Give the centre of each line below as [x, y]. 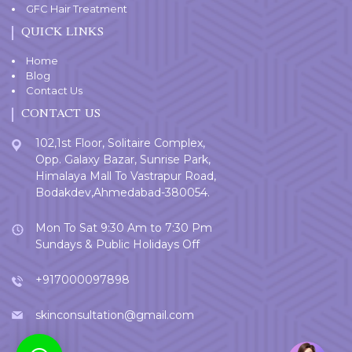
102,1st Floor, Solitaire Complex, [120, 143]
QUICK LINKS [63, 33]
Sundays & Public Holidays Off [117, 244]
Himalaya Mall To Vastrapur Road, [126, 176]
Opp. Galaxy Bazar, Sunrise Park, [123, 159]
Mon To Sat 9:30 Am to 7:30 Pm [124, 227]
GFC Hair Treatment [77, 8]
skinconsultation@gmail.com [115, 315]
